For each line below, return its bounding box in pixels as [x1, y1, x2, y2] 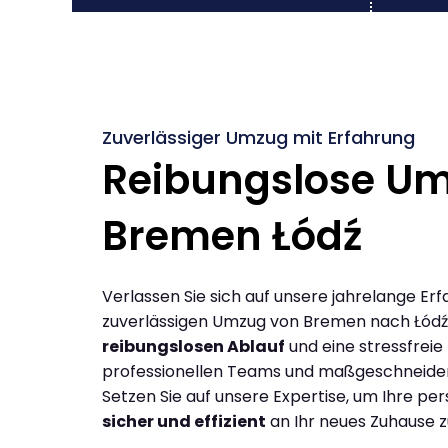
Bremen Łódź [102, 207, 362, 264]
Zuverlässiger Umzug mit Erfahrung [102, 124, 415, 150]
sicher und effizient [102, 409, 266, 433]
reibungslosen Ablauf [102, 334, 285, 358]
